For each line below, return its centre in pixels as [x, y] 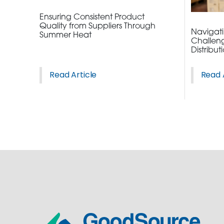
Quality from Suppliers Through [98, 27]
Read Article [73, 75]
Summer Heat [66, 36]
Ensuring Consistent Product [92, 18]
